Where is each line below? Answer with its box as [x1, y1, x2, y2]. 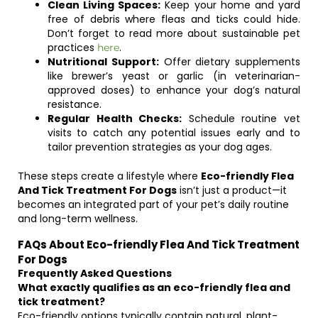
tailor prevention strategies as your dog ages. [48, 140, 272, 154]
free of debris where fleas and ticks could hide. [48, 12, 300, 26]
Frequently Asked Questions [18, 266, 172, 280]
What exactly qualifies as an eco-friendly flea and [18, 280, 290, 295]
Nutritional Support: [48, 55, 159, 69]
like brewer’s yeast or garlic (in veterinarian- [48, 69, 300, 83]
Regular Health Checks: [48, 111, 182, 126]
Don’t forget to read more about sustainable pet [48, 26, 300, 40]
